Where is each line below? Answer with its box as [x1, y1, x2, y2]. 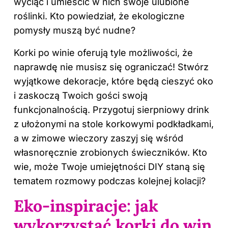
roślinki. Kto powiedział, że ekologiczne [14, 10, 185, 21]
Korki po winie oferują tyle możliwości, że [14, 47, 193, 58]
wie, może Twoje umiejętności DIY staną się [14, 161, 205, 172]
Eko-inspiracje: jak [14, 195, 158, 216]
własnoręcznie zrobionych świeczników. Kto [14, 147, 207, 158]
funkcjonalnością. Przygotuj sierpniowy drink [14, 104, 209, 115]
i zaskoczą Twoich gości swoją [14, 90, 148, 101]
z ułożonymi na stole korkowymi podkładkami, [14, 118, 214, 129]
